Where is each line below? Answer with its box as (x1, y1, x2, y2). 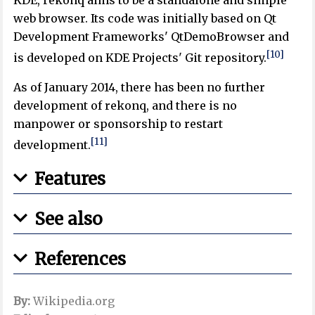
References (34, 248, 127, 271)
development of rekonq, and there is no (13, 98, 238, 113)
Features (34, 168, 106, 191)
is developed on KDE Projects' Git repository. (13, 51, 267, 65)
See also (34, 208, 103, 231)
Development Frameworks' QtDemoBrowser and (13, 29, 290, 44)
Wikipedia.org (30, 294, 115, 309)
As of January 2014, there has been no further (13, 80, 266, 95)
